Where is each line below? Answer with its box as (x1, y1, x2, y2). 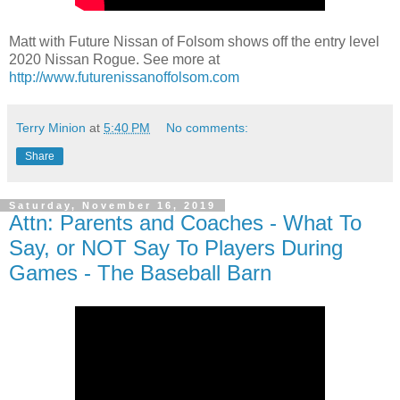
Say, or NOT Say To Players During (9, 235, 343, 260)
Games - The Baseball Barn (9, 260, 271, 285)
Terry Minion (16, 120, 86, 135)
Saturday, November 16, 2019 (9, 199, 216, 211)
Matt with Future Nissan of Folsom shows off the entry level (9, 33, 379, 49)
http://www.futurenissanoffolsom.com (9, 69, 239, 85)
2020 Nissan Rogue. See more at (9, 51, 220, 67)
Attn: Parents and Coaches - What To (9, 210, 362, 235)
